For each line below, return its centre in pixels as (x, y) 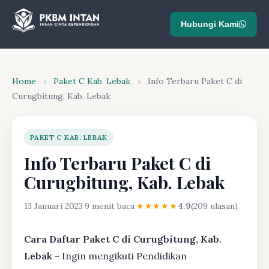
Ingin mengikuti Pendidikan (124, 256)
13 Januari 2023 (53, 206)
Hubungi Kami (210, 24)
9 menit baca (110, 206)
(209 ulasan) (214, 206)
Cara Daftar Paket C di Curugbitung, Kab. (123, 239)
